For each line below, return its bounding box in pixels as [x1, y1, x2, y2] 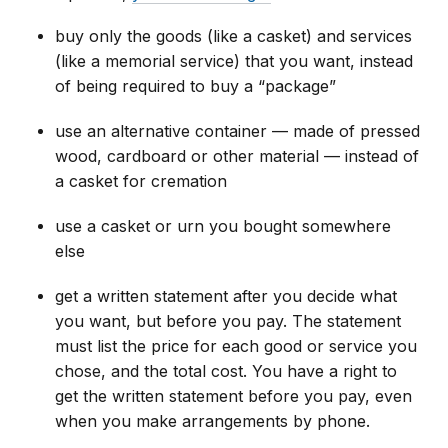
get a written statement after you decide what [55, 285, 397, 306]
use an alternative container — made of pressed [55, 120, 420, 141]
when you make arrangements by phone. [55, 410, 370, 431]
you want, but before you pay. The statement [55, 310, 401, 331]
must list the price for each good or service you [55, 335, 417, 356]
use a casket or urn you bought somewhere [55, 215, 391, 236]
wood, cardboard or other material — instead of [55, 145, 419, 166]
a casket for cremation [55, 170, 227, 191]
